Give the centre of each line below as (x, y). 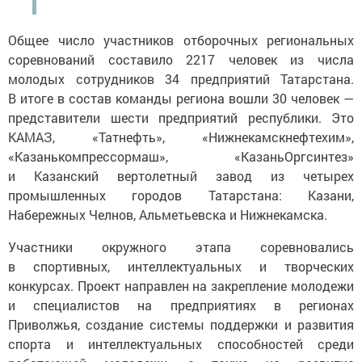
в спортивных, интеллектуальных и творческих (181, 266)
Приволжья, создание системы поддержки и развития (181, 324)
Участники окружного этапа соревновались (181, 247)
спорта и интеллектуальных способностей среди (181, 344)
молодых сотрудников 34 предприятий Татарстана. (181, 79)
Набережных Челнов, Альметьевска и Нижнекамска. (168, 215)
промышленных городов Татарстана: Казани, (181, 195)
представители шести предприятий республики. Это (181, 118)
